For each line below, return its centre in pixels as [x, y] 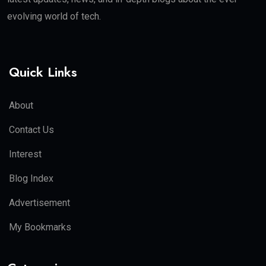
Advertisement [39, 202]
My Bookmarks [40, 227]
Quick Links [43, 72]
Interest [25, 154]
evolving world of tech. [54, 16]
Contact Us [31, 129]
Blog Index [31, 178]
